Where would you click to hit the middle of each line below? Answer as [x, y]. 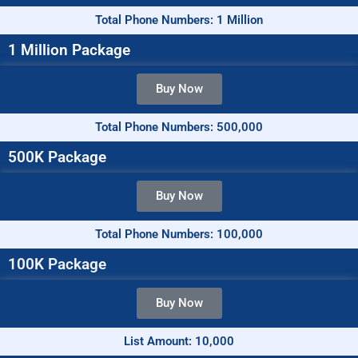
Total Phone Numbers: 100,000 [179, 235]
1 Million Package [69, 50]
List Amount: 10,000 [179, 342]
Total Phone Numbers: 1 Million [179, 20]
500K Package [57, 157]
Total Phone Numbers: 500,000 [179, 127]
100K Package [57, 265]
